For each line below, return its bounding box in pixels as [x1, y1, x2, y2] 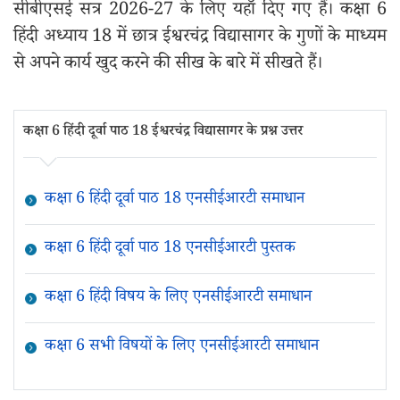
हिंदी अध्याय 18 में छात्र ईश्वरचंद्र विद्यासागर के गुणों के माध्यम [13, 24, 387, 53]
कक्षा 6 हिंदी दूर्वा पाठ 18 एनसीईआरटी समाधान [44, 187, 304, 212]
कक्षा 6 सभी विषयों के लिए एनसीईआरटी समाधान [44, 335, 319, 360]
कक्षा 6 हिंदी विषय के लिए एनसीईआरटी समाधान [44, 286, 312, 311]
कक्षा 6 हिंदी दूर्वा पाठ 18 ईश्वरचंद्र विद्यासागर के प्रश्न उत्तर [23, 121, 303, 144]
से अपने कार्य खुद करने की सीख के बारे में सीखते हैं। [13, 51, 322, 79]
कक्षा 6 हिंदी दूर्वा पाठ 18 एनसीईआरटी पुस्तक [44, 237, 296, 262]
